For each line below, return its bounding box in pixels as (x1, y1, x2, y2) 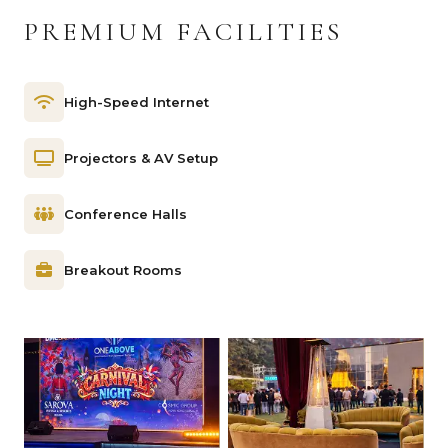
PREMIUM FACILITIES (24, 16, 343, 48)
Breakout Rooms (64, 262, 182, 279)
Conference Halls (64, 206, 187, 223)
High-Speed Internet (64, 94, 209, 111)
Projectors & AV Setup (64, 150, 218, 167)
